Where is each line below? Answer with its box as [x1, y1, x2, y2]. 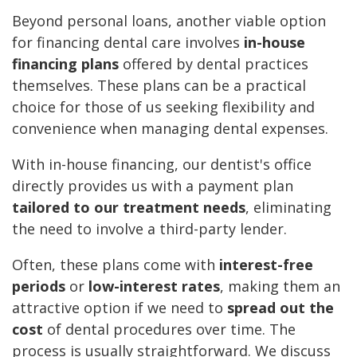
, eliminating [245, 198, 331, 218]
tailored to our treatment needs [12, 198, 245, 218]
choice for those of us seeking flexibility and [12, 97, 315, 117]
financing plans [12, 54, 119, 74]
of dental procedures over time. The [43, 320, 296, 339]
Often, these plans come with [12, 255, 219, 275]
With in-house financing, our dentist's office [12, 155, 312, 175]
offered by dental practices [119, 54, 308, 74]
